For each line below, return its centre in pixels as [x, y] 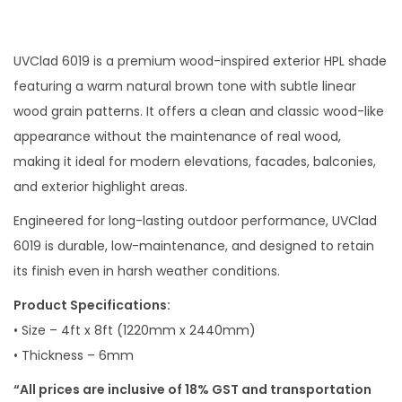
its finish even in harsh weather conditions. [147, 271]
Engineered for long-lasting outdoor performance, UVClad [195, 221]
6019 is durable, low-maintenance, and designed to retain [194, 246]
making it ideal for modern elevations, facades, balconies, [195, 162]
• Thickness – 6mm [74, 355]
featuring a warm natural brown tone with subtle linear [185, 86]
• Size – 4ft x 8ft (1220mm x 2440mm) [135, 330]
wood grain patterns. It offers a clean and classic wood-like [199, 111]
